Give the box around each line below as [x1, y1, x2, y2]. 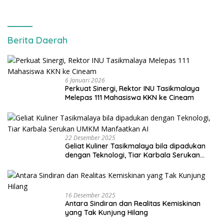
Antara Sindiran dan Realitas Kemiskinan [65, 199, 200, 208]
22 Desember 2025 [65, 133, 115, 142]
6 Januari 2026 [65, 76, 105, 85]
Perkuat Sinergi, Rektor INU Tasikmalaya [65, 84, 199, 93]
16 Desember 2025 [65, 191, 115, 200]
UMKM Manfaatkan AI [65, 159, 136, 169]
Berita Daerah [7, 34, 67, 46]
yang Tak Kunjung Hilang [65, 208, 148, 217]
